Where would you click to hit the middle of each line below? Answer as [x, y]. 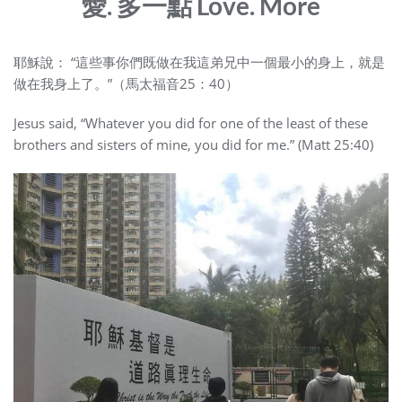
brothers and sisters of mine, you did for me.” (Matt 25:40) [193, 144]
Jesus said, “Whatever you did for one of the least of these [191, 122]
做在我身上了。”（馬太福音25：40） [126, 83]
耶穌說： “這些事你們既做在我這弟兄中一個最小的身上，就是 [199, 61]
